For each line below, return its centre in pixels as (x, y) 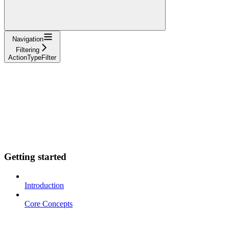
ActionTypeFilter (32, 57)
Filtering (28, 50)
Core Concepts (49, 204)
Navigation (28, 39)
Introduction (44, 186)
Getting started (35, 156)
